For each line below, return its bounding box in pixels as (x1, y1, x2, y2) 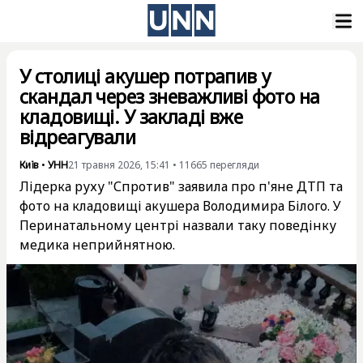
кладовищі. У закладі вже (19, 104, 243, 130)
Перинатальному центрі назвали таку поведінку (19, 216, 336, 234)
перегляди (210, 158, 259, 172)
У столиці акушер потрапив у (19, 63, 271, 89)
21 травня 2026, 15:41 (68, 158, 170, 172)
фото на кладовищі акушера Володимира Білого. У (19, 197, 341, 215)
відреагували (19, 124, 136, 150)
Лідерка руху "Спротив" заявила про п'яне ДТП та (19, 177, 343, 195)
